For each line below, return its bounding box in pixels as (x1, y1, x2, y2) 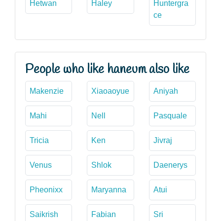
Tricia (30, 136, 49, 145)
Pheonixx (30, 185, 63, 194)
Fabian (91, 210, 116, 219)
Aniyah (153, 87, 178, 95)
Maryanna (91, 185, 127, 194)
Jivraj (153, 136, 172, 145)
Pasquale (153, 111, 187, 120)
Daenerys (153, 161, 187, 169)
